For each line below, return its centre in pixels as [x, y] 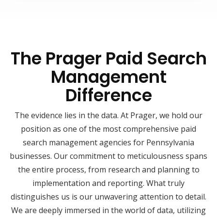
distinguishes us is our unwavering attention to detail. [108, 197]
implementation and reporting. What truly [108, 183]
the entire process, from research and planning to [108, 170]
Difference [108, 95]
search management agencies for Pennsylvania [108, 143]
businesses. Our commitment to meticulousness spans [108, 156]
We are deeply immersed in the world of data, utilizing [108, 210]
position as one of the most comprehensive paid [108, 129]
